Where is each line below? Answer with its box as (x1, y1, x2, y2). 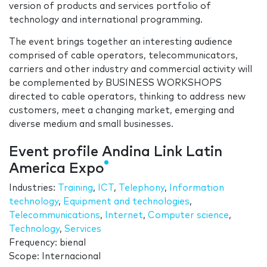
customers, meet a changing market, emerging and (9, 106, 234, 116)
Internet (105, 211, 143, 221)
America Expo (9, 162, 104, 176)
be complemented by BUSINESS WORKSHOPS (9, 79, 222, 88)
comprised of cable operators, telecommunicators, (9, 51, 238, 61)
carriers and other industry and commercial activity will (9, 65, 252, 74)
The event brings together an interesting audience (9, 38, 232, 47)
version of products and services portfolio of (9, 2, 211, 11)
